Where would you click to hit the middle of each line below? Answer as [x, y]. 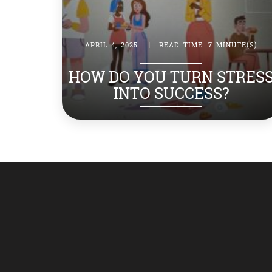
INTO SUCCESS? [171, 93]
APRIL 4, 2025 [111, 44]
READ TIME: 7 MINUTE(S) [208, 44]
